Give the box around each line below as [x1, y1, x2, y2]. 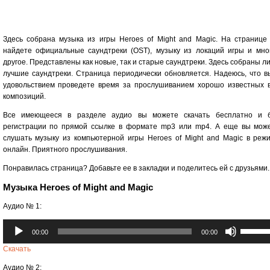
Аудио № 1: [2, 201, 42, 210]
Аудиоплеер [2, 219, 45, 228]
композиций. [2, 92, 46, 101]
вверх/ [239, 242, 261, 251]
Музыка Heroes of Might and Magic [2, 182, 153, 193]
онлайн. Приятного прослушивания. [2, 145, 127, 154]
